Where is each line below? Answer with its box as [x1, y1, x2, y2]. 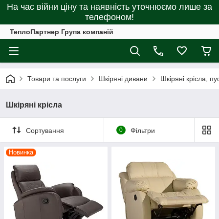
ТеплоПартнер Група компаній [10, 28, 113, 36]
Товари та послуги [27, 75, 86, 83]
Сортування [26, 126, 64, 134]
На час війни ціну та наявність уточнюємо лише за [7, 2, 212, 12]
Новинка [9, 149, 33, 156]
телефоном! [85, 12, 134, 22]
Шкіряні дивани [99, 75, 148, 83]
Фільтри [130, 126, 155, 134]
